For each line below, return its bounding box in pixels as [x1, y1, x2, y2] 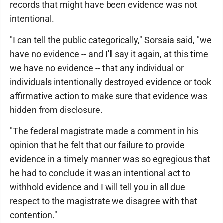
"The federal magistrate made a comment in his [10, 126, 198, 136]
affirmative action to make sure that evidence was [10, 91, 207, 101]
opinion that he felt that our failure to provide [10, 140, 185, 150]
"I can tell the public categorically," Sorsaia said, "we [10, 35, 212, 45]
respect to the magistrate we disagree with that [10, 196, 197, 206]
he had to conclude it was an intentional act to [10, 168, 190, 178]
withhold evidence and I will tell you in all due [10, 182, 185, 192]
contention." [10, 210, 57, 220]
